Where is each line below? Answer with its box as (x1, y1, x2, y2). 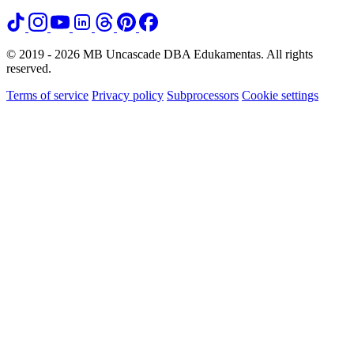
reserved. (6, 62, 51, 76)
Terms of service (6, 88, 88, 103)
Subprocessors (167, 88, 239, 103)
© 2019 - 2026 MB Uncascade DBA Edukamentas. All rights (6, 47, 313, 62)
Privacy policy (92, 88, 164, 103)
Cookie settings (242, 88, 318, 103)
